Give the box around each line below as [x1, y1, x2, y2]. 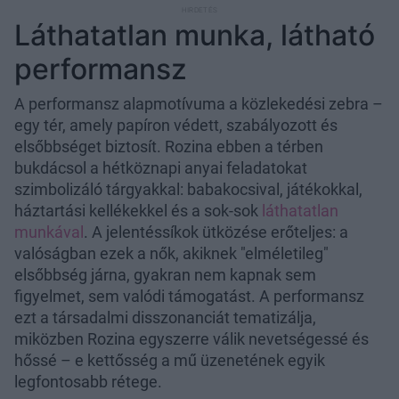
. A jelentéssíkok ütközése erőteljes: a [84, 223, 348, 242]
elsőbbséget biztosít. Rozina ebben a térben [14, 137, 323, 157]
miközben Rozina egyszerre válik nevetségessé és [14, 330, 369, 349]
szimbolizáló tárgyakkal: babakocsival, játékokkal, [14, 180, 362, 199]
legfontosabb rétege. [14, 372, 162, 392]
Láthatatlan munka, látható [14, 18, 375, 53]
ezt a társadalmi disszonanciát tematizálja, [14, 308, 316, 328]
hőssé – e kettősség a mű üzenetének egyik [14, 351, 325, 370]
